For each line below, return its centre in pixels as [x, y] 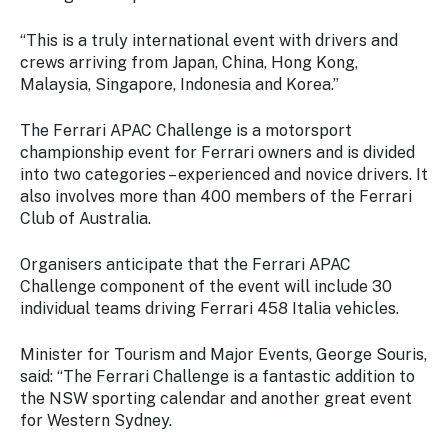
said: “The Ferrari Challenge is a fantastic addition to [217, 376]
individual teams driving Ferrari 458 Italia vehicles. [209, 308]
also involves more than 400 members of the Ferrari [216, 196]
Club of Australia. [85, 218]
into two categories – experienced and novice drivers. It [224, 174]
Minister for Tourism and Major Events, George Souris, [223, 354]
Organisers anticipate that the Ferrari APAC [185, 264]
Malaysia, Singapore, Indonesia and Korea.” [179, 84]
